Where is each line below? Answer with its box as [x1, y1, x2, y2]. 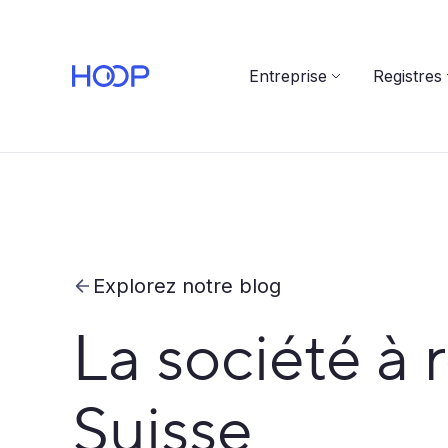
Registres [372, 66, 442, 86]
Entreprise [248, 66, 327, 86]
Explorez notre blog [105, 274, 281, 298]
